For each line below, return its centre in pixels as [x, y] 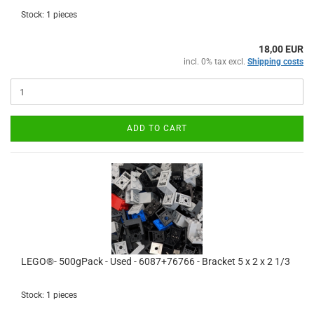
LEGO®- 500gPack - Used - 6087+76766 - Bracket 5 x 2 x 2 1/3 [156, 261]
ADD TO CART [157, 128]
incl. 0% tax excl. [216, 62]
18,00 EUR [281, 49]
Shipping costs [275, 62]
